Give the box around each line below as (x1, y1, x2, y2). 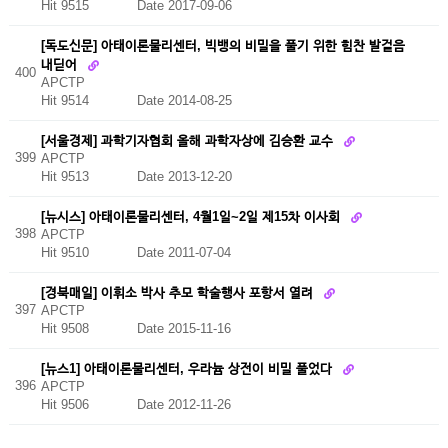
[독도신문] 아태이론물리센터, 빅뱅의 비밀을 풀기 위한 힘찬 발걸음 (40, 37, 405, 53)
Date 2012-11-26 (136, 397, 231, 413)
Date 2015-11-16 (136, 321, 231, 337)
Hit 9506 (40, 397, 137, 413)
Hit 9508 (40, 321, 137, 337)
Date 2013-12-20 (136, 169, 232, 185)
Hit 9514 (40, 92, 137, 108)
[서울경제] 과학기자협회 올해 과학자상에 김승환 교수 (40, 132, 337, 148)
